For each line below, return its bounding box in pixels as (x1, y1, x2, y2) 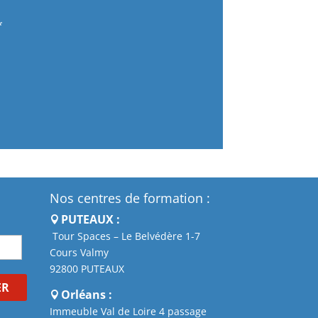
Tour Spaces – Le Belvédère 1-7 (49, 229, 200, 243)
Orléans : (60, 286, 112, 302)
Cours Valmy (49, 245, 109, 259)
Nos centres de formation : (49, 189, 210, 207)
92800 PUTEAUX (49, 261, 124, 275)
